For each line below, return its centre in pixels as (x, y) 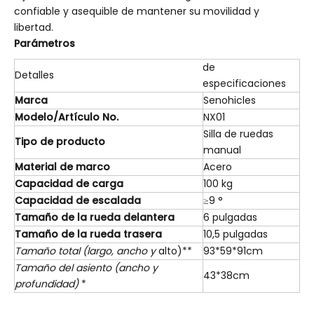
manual (222, 150)
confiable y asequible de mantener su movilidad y (137, 11)
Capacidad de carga (69, 184)
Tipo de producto (60, 142)
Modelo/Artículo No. (67, 117)
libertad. (34, 27)
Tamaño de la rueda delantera (95, 217)
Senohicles (230, 100)
